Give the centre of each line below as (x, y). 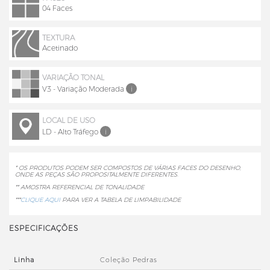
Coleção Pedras (129, 260)
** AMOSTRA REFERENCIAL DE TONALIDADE (80, 187)
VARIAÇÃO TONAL (73, 78)
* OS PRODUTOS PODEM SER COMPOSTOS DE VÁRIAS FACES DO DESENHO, (128, 168)
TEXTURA (58, 38)
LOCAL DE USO (69, 121)
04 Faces (57, 8)
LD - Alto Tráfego (70, 132)
